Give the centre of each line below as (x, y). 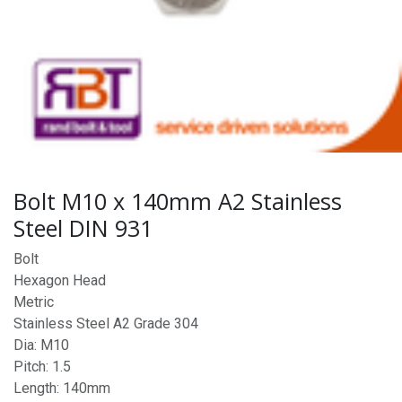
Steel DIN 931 (83, 228)
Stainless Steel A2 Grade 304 (106, 323)
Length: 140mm (62, 388)
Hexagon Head (60, 280)
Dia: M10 (41, 345)
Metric (34, 302)
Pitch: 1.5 (42, 367)
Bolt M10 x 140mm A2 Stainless (178, 201)
